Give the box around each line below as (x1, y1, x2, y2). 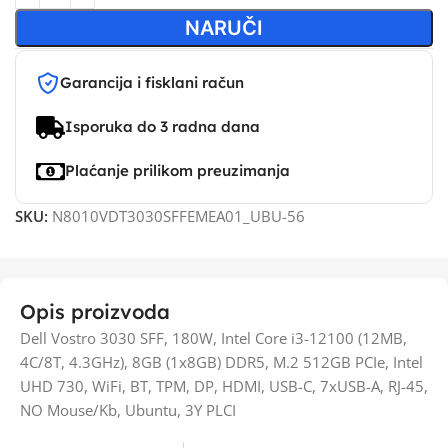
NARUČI (184, 16, 263, 40)
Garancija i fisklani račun (60, 73, 244, 92)
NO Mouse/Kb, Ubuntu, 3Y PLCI (20, 400, 236, 420)
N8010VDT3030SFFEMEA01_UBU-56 (52, 206, 305, 226)
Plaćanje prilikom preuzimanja (64, 161, 290, 180)
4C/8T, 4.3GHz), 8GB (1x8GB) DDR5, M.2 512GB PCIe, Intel (20, 352, 423, 372)
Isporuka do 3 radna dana (64, 117, 260, 136)
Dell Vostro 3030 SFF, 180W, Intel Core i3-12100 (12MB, (20, 328, 407, 348)
